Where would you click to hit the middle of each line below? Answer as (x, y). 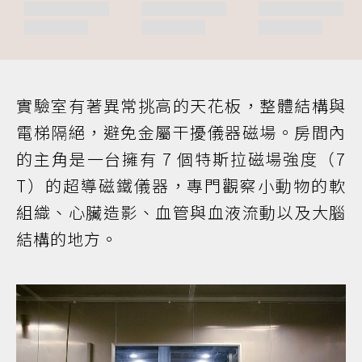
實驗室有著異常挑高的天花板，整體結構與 (181, 106)
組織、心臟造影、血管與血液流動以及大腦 (181, 213)
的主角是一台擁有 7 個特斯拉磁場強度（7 (181, 159)
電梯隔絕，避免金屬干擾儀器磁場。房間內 (181, 133)
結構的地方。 (67, 239)
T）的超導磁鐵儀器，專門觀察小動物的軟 (181, 186)
